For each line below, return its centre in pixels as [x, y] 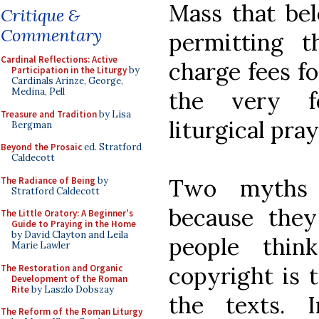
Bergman [32, 125]
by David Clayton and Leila [70, 235]
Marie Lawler [41, 245]
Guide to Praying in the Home [74, 224]
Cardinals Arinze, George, [67, 81]
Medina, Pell [38, 91]
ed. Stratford [112, 147]
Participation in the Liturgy [69, 70]
